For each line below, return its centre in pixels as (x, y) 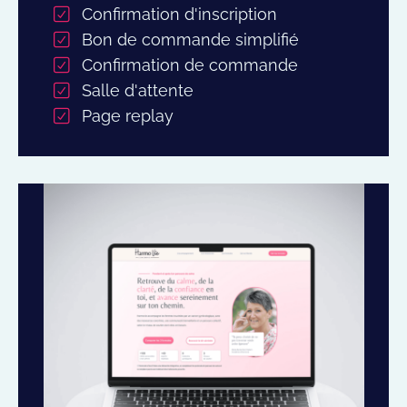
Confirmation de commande (190, 65)
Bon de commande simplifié (190, 39)
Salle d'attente (138, 90)
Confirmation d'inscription (179, 14)
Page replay (128, 115)
